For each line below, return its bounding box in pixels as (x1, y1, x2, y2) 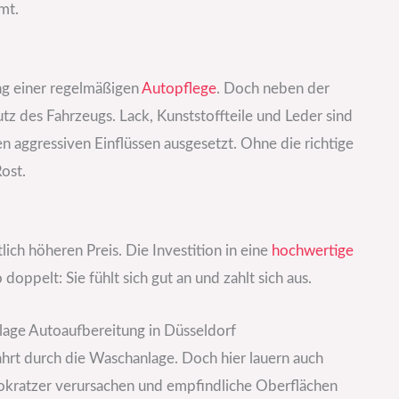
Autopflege (142, 81, 216, 97)
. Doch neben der (216, 81, 330, 97)
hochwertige (272, 243, 354, 259)
